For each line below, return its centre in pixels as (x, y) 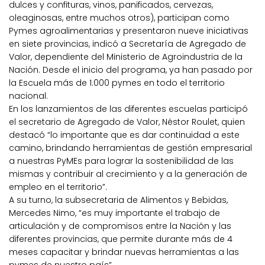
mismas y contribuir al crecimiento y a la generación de (128, 174)
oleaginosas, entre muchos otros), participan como (119, 18)
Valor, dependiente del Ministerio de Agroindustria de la (126, 57)
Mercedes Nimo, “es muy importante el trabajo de (114, 213)
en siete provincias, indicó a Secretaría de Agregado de (127, 44)
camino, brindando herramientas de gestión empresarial (130, 148)
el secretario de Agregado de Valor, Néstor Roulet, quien (127, 122)
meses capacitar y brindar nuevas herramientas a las (124, 252)
